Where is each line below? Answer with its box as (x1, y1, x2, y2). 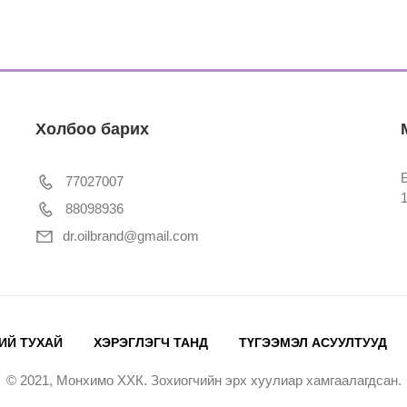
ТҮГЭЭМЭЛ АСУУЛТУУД (238, 334, 387, 350)
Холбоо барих (35, 119, 149, 138)
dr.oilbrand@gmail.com (62, 227, 199, 243)
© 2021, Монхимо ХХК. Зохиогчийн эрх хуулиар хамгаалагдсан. (5, 372, 402, 388)
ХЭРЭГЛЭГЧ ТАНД (93, 334, 208, 350)
